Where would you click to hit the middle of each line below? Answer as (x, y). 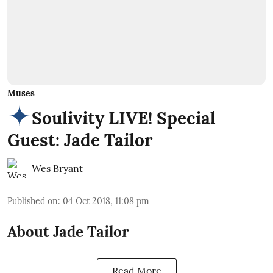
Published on (33, 201)
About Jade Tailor (68, 232)
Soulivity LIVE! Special (124, 119)
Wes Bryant (57, 168)
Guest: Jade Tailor (80, 140)
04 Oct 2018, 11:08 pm (106, 201)
